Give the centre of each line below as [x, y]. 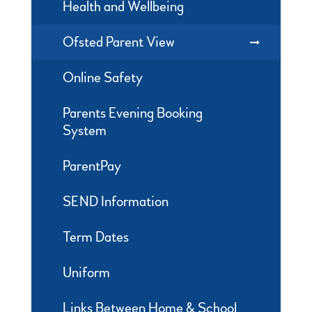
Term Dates [95, 237]
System [84, 131]
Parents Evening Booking [132, 114]
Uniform [86, 273]
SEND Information [115, 202]
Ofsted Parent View [118, 42]
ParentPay [92, 166]
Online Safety [102, 78]
